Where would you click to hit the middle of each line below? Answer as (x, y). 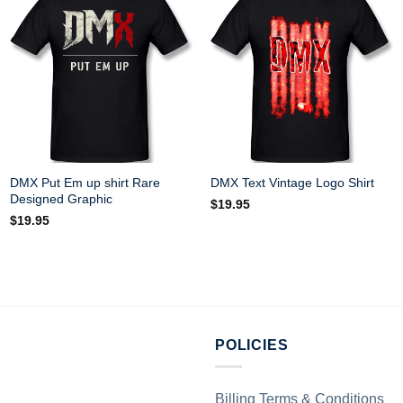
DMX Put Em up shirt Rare (85, 182)
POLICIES (252, 345)
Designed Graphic (62, 198)
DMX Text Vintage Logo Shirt (292, 183)
